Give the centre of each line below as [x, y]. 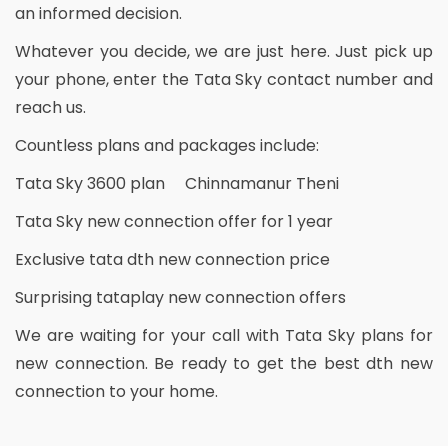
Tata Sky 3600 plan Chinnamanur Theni [177, 184]
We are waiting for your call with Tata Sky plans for [224, 336]
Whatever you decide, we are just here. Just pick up [224, 52]
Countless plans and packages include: [167, 146]
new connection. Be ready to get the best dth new [224, 364]
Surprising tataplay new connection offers [180, 298]
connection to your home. [116, 392]
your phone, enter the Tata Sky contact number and [224, 80]
